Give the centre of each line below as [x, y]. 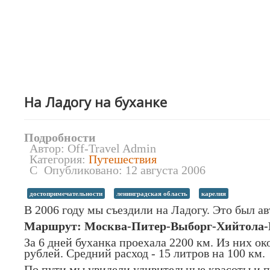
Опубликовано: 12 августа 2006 [125, 170]
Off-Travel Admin [112, 148]
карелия [214, 193]
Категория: [59, 159]
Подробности [60, 137]
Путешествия [123, 159]
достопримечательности [66, 193]
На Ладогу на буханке [96, 102]
